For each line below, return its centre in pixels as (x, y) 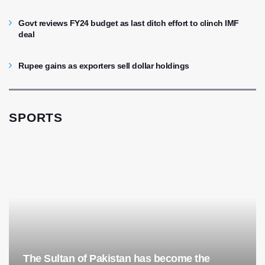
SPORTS (36, 118)
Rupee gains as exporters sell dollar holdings (104, 66)
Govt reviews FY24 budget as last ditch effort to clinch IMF (129, 23)
